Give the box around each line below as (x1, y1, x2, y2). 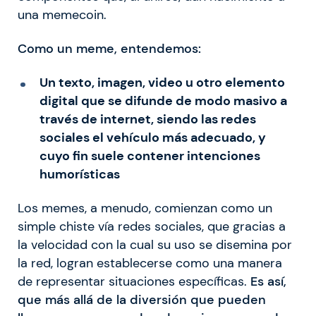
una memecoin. (18, 7, 107, 23)
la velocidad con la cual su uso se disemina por (18, 237, 292, 253)
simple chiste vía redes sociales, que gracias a (18, 219, 286, 235)
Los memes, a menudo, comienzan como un (18, 200, 272, 217)
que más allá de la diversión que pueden (18, 292, 266, 308)
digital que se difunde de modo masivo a (39, 93, 287, 109)
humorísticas (39, 166, 120, 183)
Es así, (247, 274, 286, 290)
